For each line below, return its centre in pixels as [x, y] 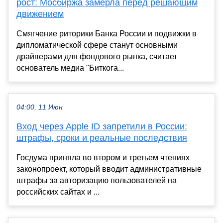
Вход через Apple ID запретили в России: [102, 127]
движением [40, 14]
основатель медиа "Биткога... [70, 68]
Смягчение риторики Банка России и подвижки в [107, 34]
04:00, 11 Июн [40, 108]
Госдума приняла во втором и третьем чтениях [103, 158]
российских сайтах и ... [58, 192]
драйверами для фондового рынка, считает [97, 57]
